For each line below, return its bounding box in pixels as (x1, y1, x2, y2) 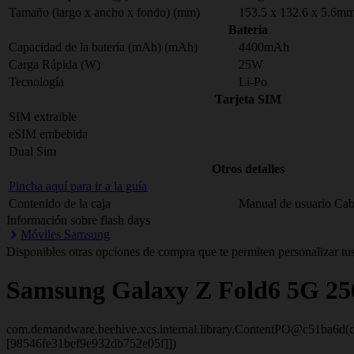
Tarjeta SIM (215, 92, 281, 106)
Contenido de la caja (9, 197, 111, 210)
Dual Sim (9, 145, 56, 158)
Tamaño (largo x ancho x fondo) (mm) (9, 6, 200, 19)
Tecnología (9, 75, 64, 88)
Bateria (228, 23, 268, 36)
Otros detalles (212, 162, 284, 175)
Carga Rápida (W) (9, 58, 100, 71)
